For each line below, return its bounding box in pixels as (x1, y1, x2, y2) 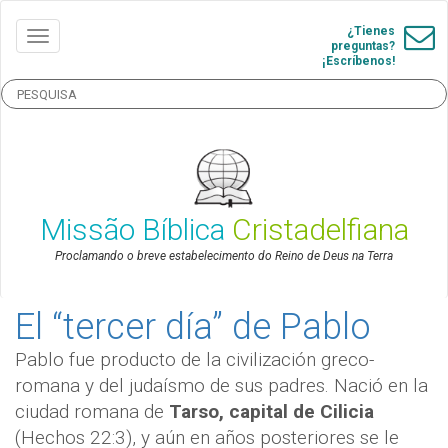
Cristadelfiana (231, 212, 409, 248)
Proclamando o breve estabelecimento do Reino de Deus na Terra (55, 249, 393, 264)
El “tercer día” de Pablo (15, 306, 371, 349)
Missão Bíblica (39, 212, 232, 248)
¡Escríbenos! (322, 54, 395, 68)
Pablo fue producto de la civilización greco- (15, 348, 374, 372)
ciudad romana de (15, 400, 169, 424)
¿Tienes (347, 24, 395, 38)
